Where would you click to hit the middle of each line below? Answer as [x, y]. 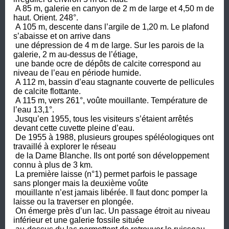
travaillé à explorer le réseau [66, 146]
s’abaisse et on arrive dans [63, 36]
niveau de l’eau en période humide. [77, 73]
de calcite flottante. [48, 91]
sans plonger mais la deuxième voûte [81, 183]
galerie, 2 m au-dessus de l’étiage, [76, 54]
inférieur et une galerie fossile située [79, 220]
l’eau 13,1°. [34, 109]
